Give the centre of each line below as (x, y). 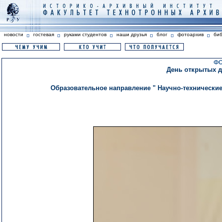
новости (14, 34)
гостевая (44, 34)
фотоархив (191, 34)
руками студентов (85, 34)
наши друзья (132, 34)
